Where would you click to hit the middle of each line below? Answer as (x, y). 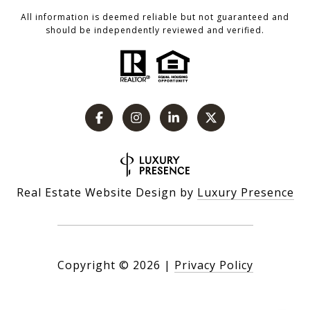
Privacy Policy (213, 265)
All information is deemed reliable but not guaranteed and (155, 17)
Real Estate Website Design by (107, 193)
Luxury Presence (245, 193)
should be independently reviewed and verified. (155, 30)
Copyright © (93, 265)
